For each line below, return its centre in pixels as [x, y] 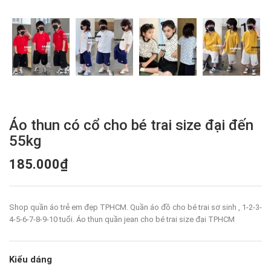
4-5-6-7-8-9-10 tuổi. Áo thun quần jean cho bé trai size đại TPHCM [122, 220]
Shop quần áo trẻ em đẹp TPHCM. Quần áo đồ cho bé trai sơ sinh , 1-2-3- [135, 207]
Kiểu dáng [31, 260]
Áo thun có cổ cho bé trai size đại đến [131, 126]
